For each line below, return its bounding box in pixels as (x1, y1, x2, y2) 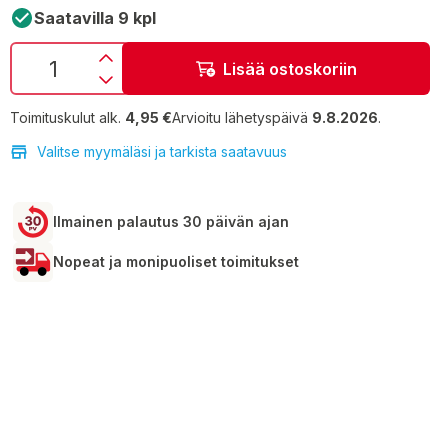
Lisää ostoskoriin (222, 58, 357, 79)
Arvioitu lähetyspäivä (172, 109, 312, 126)
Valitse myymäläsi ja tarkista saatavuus (37, 143, 287, 160)
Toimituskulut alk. (10, 109, 121, 126)
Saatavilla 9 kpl (34, 8, 156, 28)
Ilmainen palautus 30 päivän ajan (53, 213, 289, 230)
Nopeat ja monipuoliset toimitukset (53, 253, 299, 270)
